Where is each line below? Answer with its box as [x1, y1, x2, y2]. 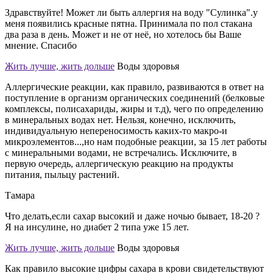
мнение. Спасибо [5, 40, 77, 51]
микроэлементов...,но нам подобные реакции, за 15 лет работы [5, 136, 267, 147]
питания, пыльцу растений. [5, 169, 119, 180]
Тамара [5, 190, 35, 200]
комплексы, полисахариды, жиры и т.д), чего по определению [5, 103, 263, 114]
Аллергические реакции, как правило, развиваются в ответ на [5, 81, 264, 92]
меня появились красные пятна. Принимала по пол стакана [5, 18, 252, 29]
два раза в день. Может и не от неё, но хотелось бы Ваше [5, 29, 241, 40]
